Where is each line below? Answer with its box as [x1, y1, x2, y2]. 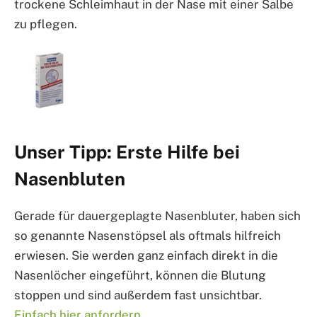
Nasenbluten [14, 168, 125, 190]
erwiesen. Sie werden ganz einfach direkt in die [14, 248, 278, 263]
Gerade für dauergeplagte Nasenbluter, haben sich [14, 209, 301, 224]
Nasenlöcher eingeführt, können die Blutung [14, 268, 266, 283]
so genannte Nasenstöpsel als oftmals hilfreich [14, 229, 281, 243]
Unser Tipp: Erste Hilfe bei [14, 142, 240, 163]
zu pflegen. [14, 16, 77, 31]
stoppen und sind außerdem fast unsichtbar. [14, 288, 262, 303]
